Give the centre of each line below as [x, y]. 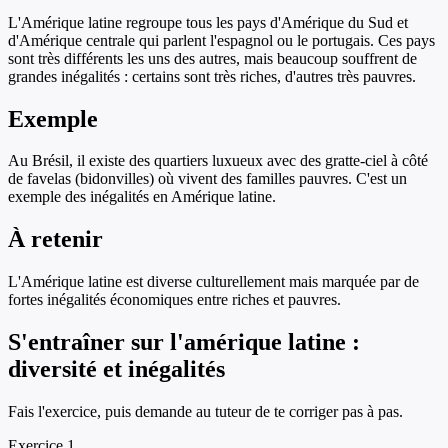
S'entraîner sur [89, 342]
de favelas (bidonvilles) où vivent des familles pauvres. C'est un [207, 179]
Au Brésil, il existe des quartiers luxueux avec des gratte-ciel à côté [218, 161]
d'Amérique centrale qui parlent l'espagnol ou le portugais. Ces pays [221, 40]
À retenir [55, 239]
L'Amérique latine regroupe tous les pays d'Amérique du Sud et [208, 22]
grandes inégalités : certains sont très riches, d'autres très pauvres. [212, 76]
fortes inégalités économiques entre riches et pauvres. [174, 300]
